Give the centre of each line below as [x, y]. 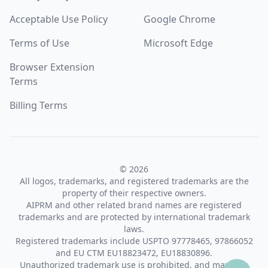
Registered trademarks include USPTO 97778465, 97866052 [134, 241]
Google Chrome [179, 19]
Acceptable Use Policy [59, 19]
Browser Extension [52, 67]
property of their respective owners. [134, 193]
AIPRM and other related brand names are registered [134, 205]
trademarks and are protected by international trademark [134, 217]
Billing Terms [39, 106]
